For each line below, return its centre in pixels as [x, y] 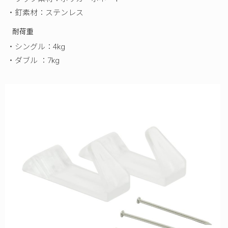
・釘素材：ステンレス [46, 12]
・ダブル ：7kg [37, 60]
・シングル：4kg [36, 47]
